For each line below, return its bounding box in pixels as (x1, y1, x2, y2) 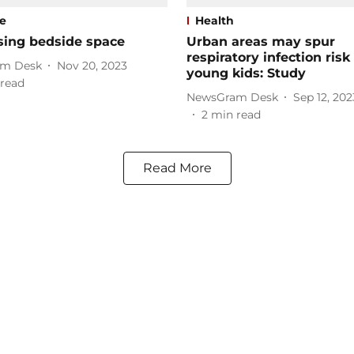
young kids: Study (186, 66, 306, 81)
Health (195, 13, 234, 28)
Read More (142, 160, 212, 176)
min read (211, 107, 261, 122)
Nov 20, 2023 (57, 58, 127, 73)
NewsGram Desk (186, 89, 278, 104)
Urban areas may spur (186, 34, 335, 50)
